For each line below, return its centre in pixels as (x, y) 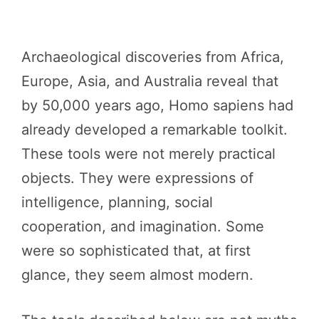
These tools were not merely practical (148, 153)
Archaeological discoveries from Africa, (153, 57)
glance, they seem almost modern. (137, 274)
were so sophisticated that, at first (136, 250)
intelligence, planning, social (117, 202)
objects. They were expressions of (137, 178)
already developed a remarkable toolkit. (155, 129)
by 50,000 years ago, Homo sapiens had (157, 105)
